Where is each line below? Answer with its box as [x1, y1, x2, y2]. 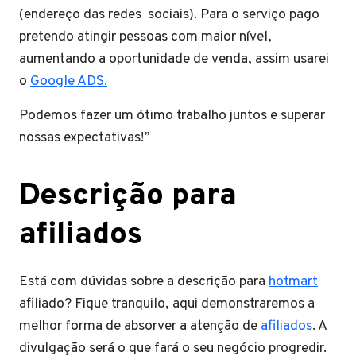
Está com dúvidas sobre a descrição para [19, 273, 269, 291]
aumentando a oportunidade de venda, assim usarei [19, 50, 329, 68]
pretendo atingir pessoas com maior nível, [19, 28, 272, 46]
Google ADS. [30, 72, 107, 91]
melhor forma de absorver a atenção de [19, 317, 257, 335]
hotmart [269, 273, 318, 291]
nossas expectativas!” [19, 129, 150, 147]
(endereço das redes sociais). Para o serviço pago [19, 6, 319, 24]
